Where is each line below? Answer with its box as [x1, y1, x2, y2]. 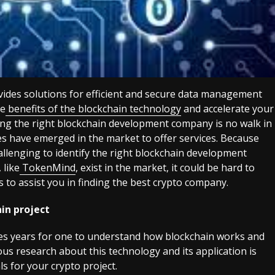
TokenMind [20, 160, 76, 174]
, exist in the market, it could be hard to [76, 160, 255, 174]
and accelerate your [181, 101, 274, 115]
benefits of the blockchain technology [8, 101, 181, 115]
